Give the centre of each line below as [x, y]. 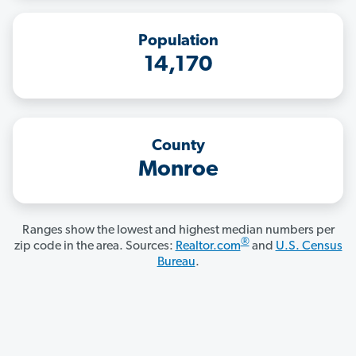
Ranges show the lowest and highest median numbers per [178, 231]
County [178, 147]
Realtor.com [208, 247]
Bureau [176, 263]
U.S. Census [309, 247]
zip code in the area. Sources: [95, 247]
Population [178, 42]
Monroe [178, 170]
